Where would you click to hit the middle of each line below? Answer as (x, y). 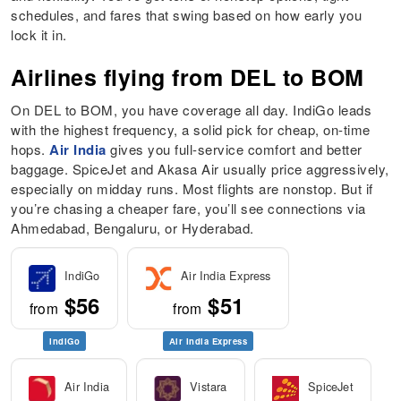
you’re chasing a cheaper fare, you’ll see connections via (188, 209)
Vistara (209, 387)
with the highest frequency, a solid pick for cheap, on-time (191, 130)
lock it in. (39, 35)
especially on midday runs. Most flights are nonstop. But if (192, 189)
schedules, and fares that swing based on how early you (187, 15)
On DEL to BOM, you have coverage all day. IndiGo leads (192, 110)
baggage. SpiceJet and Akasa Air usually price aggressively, (200, 169)
